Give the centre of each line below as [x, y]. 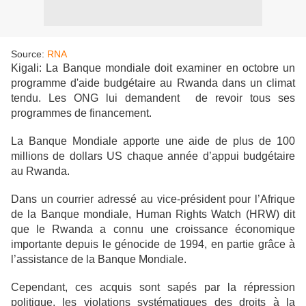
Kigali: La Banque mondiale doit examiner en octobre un [153, 68]
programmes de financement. [81, 113]
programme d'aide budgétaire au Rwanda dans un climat [153, 83]
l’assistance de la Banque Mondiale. [99, 259]
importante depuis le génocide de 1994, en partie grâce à [153, 244]
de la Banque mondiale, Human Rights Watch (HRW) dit [153, 214]
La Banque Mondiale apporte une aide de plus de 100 [153, 141]
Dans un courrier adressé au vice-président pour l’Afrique [153, 199]
